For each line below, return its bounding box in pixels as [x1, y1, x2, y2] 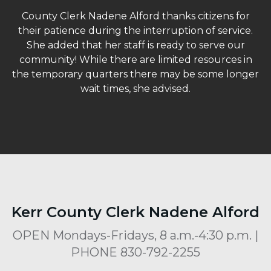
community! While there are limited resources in [19, 53, 252, 65]
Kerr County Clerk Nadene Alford [11, 203, 260, 221]
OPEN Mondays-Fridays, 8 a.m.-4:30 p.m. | [13, 227, 258, 243]
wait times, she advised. [80, 82, 191, 94]
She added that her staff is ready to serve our [26, 39, 245, 51]
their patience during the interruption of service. [18, 24, 253, 36]
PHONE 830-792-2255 [71, 244, 200, 260]
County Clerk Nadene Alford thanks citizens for [21, 10, 250, 22]
